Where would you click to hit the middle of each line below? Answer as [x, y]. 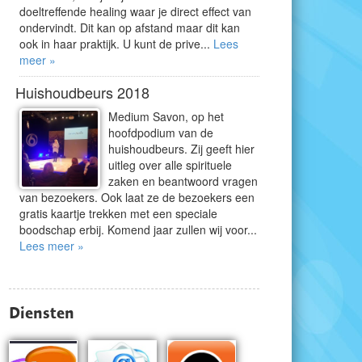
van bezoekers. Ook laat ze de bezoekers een [137, 197]
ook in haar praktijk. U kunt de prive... [116, 44]
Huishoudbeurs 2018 [82, 92]
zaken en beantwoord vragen [183, 181]
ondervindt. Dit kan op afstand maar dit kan [130, 27]
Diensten [42, 313]
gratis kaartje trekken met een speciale [118, 213]
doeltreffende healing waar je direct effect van [135, 11]
